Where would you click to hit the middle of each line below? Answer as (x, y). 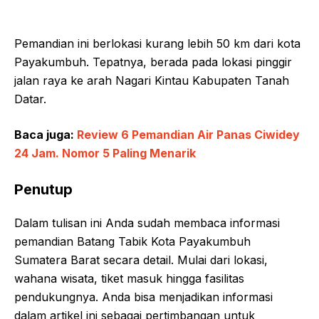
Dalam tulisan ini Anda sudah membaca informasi (147, 223)
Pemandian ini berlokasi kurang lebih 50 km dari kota (157, 43)
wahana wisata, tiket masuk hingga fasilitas (129, 278)
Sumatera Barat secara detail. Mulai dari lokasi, (141, 260)
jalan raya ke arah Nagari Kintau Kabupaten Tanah (152, 80)
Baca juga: (46, 135)
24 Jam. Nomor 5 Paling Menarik (105, 153)
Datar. (30, 99)
